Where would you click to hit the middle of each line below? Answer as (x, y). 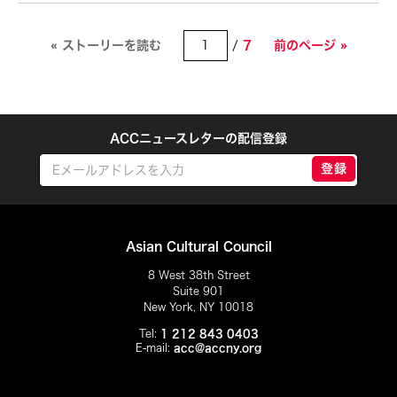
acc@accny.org (218, 348)
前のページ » (310, 46)
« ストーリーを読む (105, 46)
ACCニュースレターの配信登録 (198, 139)
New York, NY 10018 (198, 307)
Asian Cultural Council (198, 247)
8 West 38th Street (198, 275)
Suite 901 (198, 291)
